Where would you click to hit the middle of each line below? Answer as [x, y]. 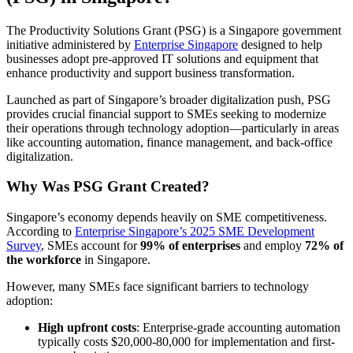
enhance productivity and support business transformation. [150, 72]
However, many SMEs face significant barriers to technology [158, 287]
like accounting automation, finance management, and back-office [169, 142]
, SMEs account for [91, 246]
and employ [273, 246]
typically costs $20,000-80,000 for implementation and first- [186, 342]
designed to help [280, 44]
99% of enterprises [190, 246]
